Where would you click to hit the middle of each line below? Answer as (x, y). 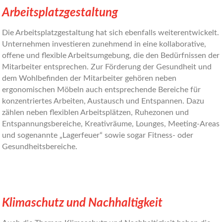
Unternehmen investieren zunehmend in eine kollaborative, (104, 44)
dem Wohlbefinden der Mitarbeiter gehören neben (89, 78)
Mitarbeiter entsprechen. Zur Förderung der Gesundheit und (107, 67)
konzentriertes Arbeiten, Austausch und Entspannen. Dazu (103, 101)
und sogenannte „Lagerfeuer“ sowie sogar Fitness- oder (98, 135)
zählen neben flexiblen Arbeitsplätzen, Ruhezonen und (96, 112)
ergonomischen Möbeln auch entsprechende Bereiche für (102, 90)
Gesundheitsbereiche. (40, 147)
